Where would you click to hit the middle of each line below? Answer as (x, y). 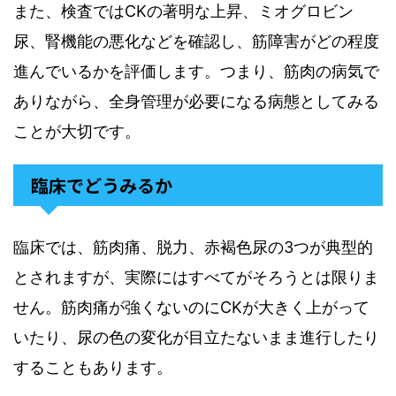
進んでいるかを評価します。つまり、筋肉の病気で (196, 71)
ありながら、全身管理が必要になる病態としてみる (196, 101)
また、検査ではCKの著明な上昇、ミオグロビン (183, 11)
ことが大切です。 (77, 131)
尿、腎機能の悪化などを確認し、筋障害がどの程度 (196, 41)
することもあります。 (93, 367)
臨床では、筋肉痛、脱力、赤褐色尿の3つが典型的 (193, 247)
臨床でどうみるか (102, 185)
